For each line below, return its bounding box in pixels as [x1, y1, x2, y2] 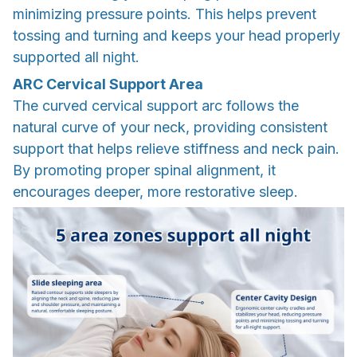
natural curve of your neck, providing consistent [13, 118, 328, 135]
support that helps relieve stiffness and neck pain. [13, 139, 339, 157]
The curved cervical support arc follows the [13, 96, 299, 114]
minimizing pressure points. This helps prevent [13, 6, 316, 23]
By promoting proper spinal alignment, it [13, 161, 276, 178]
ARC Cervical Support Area [13, 75, 203, 92]
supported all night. [13, 49, 139, 66]
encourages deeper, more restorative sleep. [13, 182, 298, 200]
